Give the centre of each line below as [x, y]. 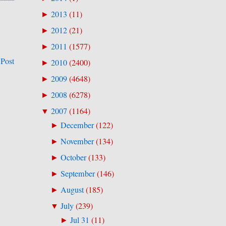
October [73, 158]
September [77, 174]
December [77, 125]
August [72, 190]
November [77, 141]
